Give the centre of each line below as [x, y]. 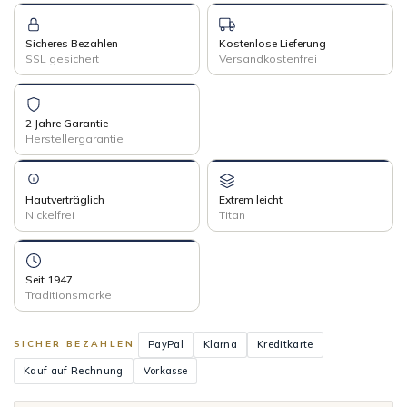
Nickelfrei [50, 214]
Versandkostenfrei [268, 58]
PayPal [166, 344]
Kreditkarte [285, 344]
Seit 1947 [49, 279]
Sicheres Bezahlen [72, 43]
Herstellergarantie [74, 138]
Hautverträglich [65, 199]
